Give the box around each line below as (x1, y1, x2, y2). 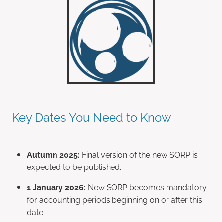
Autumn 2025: (27, 149, 80, 160)
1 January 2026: (27, 181, 86, 193)
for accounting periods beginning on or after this (27, 194, 202, 205)
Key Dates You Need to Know (12, 108, 171, 125)
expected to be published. (27, 161, 121, 172)
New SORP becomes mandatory (86, 181, 207, 193)
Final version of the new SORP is (80, 149, 198, 160)
